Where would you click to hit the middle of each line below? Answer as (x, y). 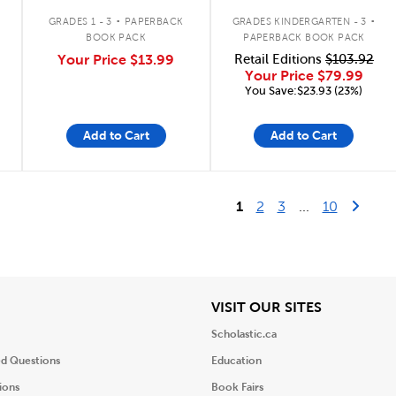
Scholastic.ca (244, 334)
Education (236, 360)
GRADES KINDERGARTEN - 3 (299, 21)
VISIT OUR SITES (267, 306)
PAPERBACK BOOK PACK (304, 37)
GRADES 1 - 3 (80, 21)
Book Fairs (237, 387)
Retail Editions (279, 59)
